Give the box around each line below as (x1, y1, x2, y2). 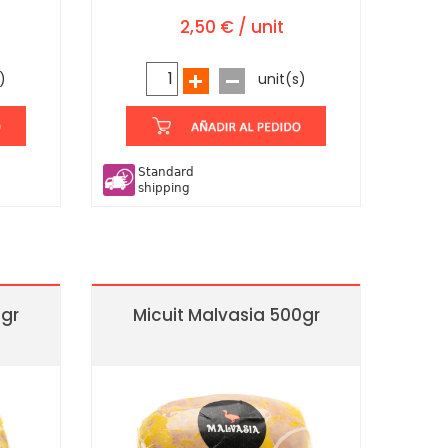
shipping (138, 181, 190, 196)
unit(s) (258, 69, 306, 90)
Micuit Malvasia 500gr (132, 303, 320, 327)
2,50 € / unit (180, 15, 284, 40)
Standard (138, 165, 194, 180)
